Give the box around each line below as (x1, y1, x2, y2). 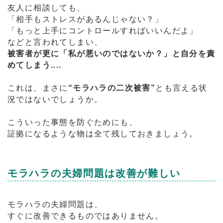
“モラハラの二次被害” (68, 84, 156, 92)
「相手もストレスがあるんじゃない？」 (7, 15, 164, 23)
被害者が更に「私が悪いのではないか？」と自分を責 (7, 49, 216, 58)
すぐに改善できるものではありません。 (7, 212, 164, 220)
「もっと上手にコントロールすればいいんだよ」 (7, 26, 198, 35)
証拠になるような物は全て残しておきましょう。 (7, 129, 198, 138)
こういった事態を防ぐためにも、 (7, 118, 137, 126)
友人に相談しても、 (7, 3, 86, 12)
